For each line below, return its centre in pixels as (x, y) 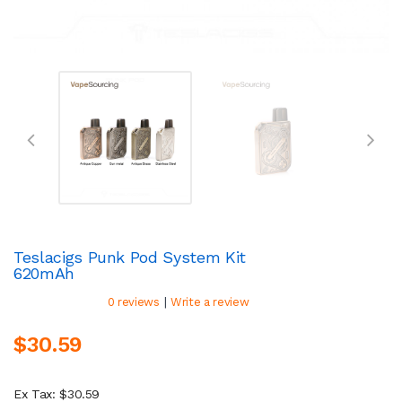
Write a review (210, 301)
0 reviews (133, 301)
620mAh (44, 273)
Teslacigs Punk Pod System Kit (130, 257)
